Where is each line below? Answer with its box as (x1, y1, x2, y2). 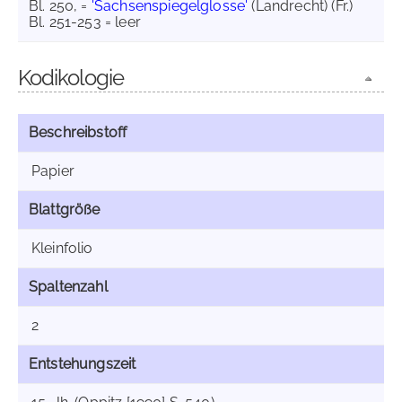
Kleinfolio (31, 240, 93, 257)
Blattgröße (29, 201, 100, 218)
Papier (31, 162, 74, 179)
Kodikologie (18, 65, 124, 91)
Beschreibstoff (29, 124, 127, 141)
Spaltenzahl (29, 278, 108, 295)
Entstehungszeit (29, 355, 136, 372)
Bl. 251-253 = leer (29, 13, 141, 31)
